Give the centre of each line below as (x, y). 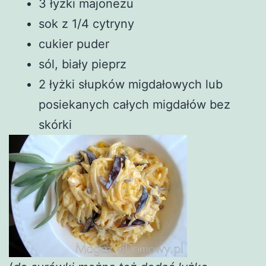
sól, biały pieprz (83, 64)
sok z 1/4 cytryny (86, 23)
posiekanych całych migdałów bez (134, 104)
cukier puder (74, 44)
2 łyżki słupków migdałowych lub (131, 84)
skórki (55, 124)
